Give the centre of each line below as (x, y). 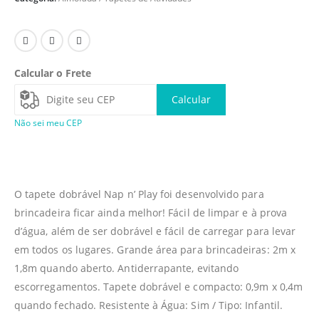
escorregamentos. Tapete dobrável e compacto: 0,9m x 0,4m (158, 286)
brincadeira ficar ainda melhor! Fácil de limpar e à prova (151, 212)
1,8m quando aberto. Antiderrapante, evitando (127, 268)
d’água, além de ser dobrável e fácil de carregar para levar (155, 231)
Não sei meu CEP (48, 122)
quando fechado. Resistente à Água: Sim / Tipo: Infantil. (148, 305)
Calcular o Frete (53, 73)
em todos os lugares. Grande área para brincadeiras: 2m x (155, 249)
